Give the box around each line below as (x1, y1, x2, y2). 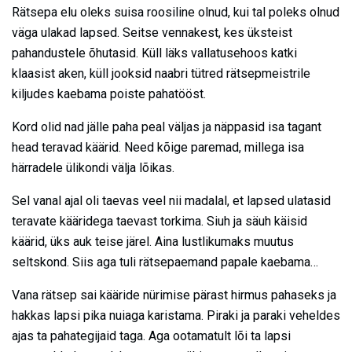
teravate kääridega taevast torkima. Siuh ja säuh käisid (12, 213, 307, 229)
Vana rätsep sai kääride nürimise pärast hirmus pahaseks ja (12, 287, 336, 302)
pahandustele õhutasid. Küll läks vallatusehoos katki (12, 45, 297, 60)
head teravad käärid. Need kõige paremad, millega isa (12, 139, 304, 155)
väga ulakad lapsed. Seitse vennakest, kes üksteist (12, 24, 292, 40)
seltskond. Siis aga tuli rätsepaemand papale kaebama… (12, 254, 318, 269)
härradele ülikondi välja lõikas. (12, 159, 174, 175)
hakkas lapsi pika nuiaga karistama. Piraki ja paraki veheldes (12, 307, 340, 323)
